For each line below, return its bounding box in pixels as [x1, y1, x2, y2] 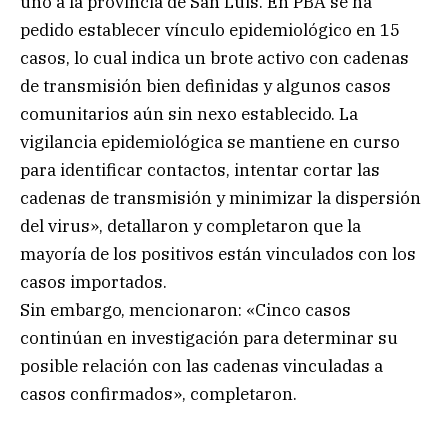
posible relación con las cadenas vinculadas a [20, 355, 383, 378]
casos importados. [20, 271, 167, 294]
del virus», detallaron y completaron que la [20, 215, 361, 238]
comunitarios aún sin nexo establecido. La [20, 103, 358, 126]
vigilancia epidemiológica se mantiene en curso [20, 131, 400, 154]
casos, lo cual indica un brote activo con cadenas [20, 47, 409, 70]
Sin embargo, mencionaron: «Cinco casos [20, 299, 351, 322]
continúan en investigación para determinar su [20, 327, 398, 350]
